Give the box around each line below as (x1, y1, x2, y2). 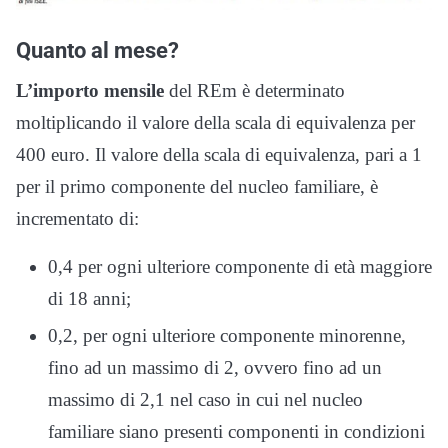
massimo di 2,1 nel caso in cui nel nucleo (48, 389, 363, 411)
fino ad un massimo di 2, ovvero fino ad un (48, 357, 382, 379)
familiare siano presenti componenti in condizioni (48, 421, 425, 443)
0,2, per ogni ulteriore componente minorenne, (48, 325, 406, 347)
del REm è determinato (164, 80, 345, 102)
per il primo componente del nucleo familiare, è (16, 176, 378, 198)
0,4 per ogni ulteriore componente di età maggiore (48, 256, 432, 278)
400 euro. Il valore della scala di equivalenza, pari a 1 (16, 144, 422, 166)
